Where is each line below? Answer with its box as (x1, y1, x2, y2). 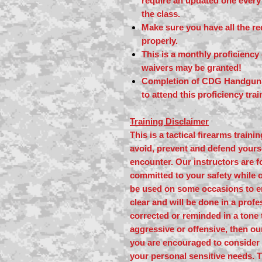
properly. (142, 36, 180, 46)
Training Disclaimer (130, 116, 209, 126)
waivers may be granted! (142, 63, 242, 73)
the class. (142, 9, 180, 19)
